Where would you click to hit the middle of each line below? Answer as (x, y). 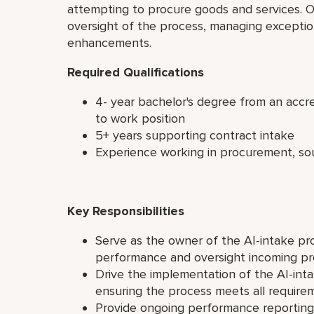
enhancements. (111, 43)
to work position (140, 118)
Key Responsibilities (126, 211)
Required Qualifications (136, 72)
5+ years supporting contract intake (195, 135)
